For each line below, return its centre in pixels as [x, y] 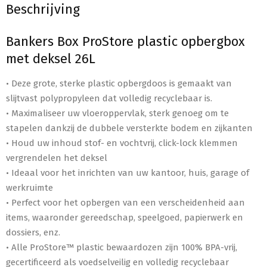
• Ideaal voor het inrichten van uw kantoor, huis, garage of [128, 173]
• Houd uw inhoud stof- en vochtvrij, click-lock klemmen [122, 143]
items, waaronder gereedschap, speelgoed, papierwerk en [125, 217]
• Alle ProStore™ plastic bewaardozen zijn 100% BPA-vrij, [122, 247]
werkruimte [30, 187]
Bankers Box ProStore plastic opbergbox [125, 41]
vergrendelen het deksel [57, 158]
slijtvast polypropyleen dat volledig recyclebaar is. [109, 98]
